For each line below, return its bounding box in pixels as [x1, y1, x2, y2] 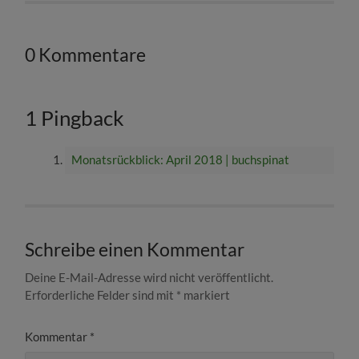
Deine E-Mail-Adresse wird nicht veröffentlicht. [25, 269, 274, 284]
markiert [181, 287, 231, 302]
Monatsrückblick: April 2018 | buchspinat [71, 152, 289, 167]
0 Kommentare [25, 43, 147, 66]
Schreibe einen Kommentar [25, 238, 245, 260]
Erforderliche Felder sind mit [25, 287, 177, 302]
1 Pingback [25, 104, 125, 131]
